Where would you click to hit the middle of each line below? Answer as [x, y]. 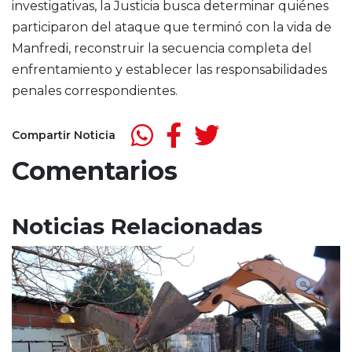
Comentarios [95, 171]
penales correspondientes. [95, 91]
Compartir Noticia [64, 135]
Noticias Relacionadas [137, 227]
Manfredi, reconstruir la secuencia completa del [162, 49]
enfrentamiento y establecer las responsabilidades [169, 70]
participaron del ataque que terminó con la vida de [172, 27]
